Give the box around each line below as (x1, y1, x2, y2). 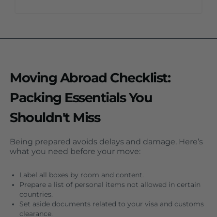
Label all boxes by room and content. (19, 171, 144, 179)
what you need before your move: (10, 147, 140, 156)
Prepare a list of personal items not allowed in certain (19, 181, 201, 189)
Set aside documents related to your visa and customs (19, 200, 204, 208)
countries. (19, 190, 53, 199)
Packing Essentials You (10, 90, 152, 106)
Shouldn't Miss (10, 109, 100, 126)
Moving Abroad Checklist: (10, 70, 170, 86)
